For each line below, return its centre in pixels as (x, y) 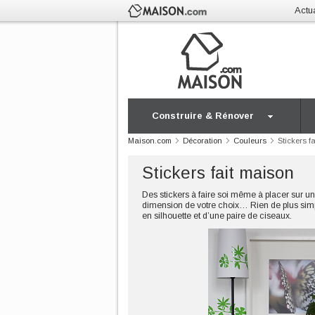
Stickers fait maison (218, 173)
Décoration (202, 141)
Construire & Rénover (203, 116)
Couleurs (250, 141)
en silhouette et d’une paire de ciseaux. (217, 216)
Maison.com (150, 141)
